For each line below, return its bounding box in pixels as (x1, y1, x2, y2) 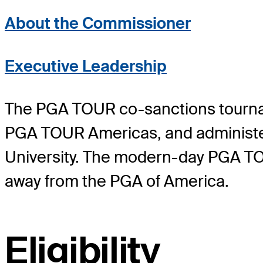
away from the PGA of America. (5, 170, 229, 191)
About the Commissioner (5, 12, 191, 33)
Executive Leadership (5, 55, 167, 76)
